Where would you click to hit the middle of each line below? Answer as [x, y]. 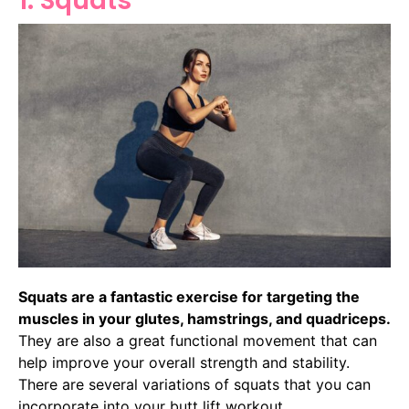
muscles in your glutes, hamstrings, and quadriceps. [204, 318]
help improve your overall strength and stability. [184, 362]
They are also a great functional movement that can [198, 340]
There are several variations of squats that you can [194, 384]
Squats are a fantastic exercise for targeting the [189, 296]
